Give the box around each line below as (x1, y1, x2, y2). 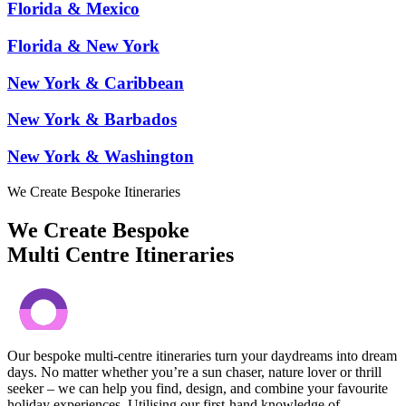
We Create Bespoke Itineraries (7, 183, 180, 199)
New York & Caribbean (7, 72, 184, 92)
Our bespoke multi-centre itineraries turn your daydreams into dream (7, 348, 397, 364)
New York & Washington (7, 146, 194, 166)
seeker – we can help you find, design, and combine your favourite (7, 381, 388, 397)
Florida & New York (7, 35, 159, 55)
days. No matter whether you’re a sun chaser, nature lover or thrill (7, 364, 382, 381)
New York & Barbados (7, 110, 177, 130)
